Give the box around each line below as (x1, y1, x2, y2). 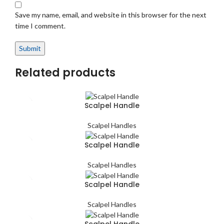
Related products (15, 64, 115, 80)
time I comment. (15, 21, 65, 30)
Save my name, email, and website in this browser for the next (15, 10, 206, 19)
